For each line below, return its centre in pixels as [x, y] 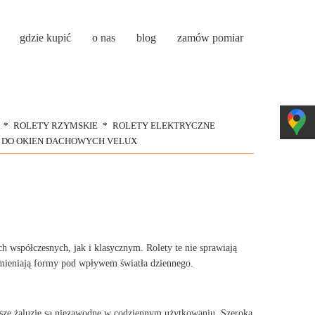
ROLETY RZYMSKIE [55, 126]
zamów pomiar [210, 38]
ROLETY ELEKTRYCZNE [163, 126]
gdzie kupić [45, 38]
